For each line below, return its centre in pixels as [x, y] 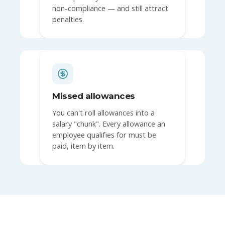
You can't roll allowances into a [103, 113]
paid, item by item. [83, 146]
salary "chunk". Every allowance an [109, 124]
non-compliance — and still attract [110, 8]
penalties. [68, 19]
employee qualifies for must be [104, 135]
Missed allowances [94, 96]
